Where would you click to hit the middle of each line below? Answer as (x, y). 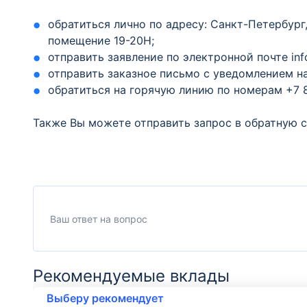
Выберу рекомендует (105, 298)
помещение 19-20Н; (101, 40)
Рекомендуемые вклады (131, 276)
